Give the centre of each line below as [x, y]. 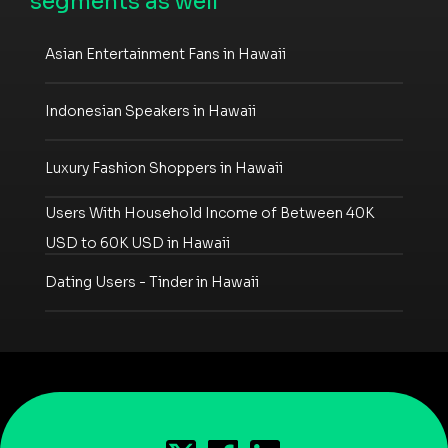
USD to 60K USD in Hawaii [137, 242]
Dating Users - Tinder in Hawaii [152, 282]
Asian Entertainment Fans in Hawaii [165, 54]
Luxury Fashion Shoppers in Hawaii [164, 168]
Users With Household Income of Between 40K [209, 212]
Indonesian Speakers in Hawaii [150, 111]
